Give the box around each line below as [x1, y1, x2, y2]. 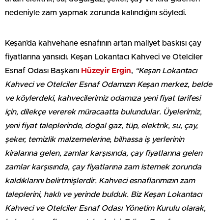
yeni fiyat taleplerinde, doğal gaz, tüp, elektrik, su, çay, [5, 122, 198, 130]
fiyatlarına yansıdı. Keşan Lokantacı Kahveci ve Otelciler [5, 53, 203, 61]
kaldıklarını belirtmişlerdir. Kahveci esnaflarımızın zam [5, 177, 195, 185]
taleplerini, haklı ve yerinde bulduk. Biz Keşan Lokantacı [5, 191, 202, 198]
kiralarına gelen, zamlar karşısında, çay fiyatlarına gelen [5, 149, 202, 157]
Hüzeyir [81, 67, 110, 75]
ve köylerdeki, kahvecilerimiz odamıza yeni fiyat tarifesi [5, 94, 200, 102]
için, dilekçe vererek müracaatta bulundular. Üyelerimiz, [5, 108, 202, 116]
